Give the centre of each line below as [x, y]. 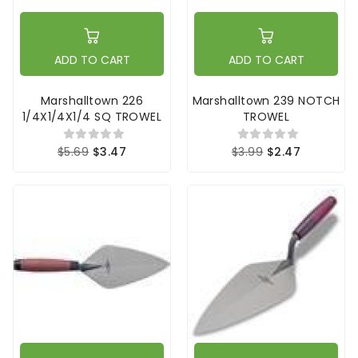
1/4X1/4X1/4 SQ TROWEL [92, 117]
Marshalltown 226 [92, 101]
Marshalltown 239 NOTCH [266, 101]
